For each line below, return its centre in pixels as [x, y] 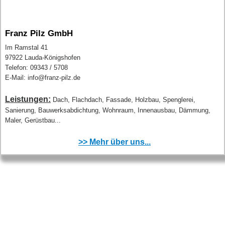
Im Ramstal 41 [26, 47]
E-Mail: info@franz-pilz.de [43, 78]
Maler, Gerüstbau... [33, 120]
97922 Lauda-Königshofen [43, 58]
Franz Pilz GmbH [39, 33]
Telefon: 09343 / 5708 [36, 68]
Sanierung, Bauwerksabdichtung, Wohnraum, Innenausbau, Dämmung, [108, 110]
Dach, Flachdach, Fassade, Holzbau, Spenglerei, [124, 100]
